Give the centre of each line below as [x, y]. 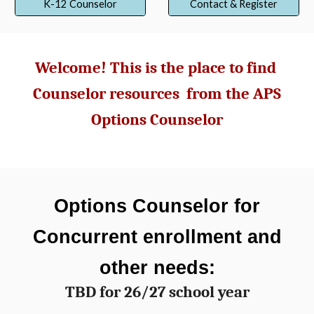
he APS [256, 94]
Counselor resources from [129, 94]
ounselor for [203, 206]
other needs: [157, 268]
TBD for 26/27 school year [157, 292]
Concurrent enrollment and [157, 237]
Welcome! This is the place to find [157, 68]
